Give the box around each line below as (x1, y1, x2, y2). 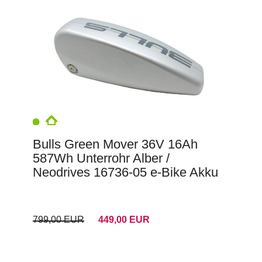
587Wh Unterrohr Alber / (33, 151, 170, 166)
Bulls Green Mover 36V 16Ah (33, 137, 198, 152)
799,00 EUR (33, 215, 84, 225)
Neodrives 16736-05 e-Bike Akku (33, 165, 218, 180)
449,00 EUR (98, 215, 150, 225)
